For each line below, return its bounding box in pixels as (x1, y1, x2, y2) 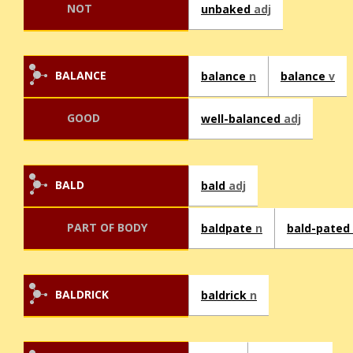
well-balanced (201, 111, 284, 127)
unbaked (201, 2, 254, 17)
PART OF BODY (67, 220, 147, 236)
